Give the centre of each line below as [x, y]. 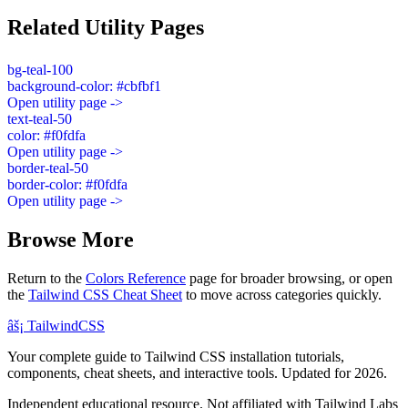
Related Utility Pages [106, 27]
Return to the [46, 278]
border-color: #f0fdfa [67, 184]
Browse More [71, 239]
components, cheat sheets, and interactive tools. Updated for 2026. [197, 372]
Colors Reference [136, 278]
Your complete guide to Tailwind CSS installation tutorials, [176, 356]
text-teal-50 [40, 118]
